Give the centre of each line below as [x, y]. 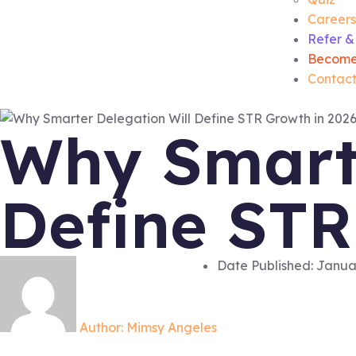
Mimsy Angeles [170, 327]
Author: [101, 327]
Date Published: [265, 265]
